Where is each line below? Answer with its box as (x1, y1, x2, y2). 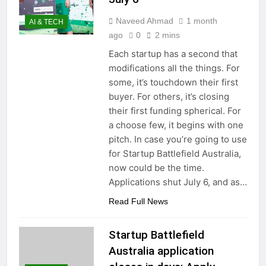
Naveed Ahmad (115, 16, 173, 26)
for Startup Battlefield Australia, (108, 148, 241, 160)
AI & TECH (29, 17, 64, 26)
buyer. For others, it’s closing (108, 91, 229, 103)
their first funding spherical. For (108, 105, 241, 117)
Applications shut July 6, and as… (108, 176, 247, 188)
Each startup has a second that (108, 48, 237, 60)
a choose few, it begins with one (108, 119, 243, 131)
